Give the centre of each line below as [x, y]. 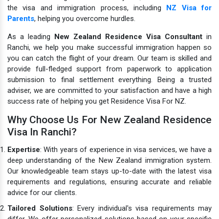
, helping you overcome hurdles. [85, 18]
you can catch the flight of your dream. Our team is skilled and [109, 58]
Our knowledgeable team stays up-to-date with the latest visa [109, 171]
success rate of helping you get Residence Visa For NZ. [97, 101]
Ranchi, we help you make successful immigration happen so [109, 47]
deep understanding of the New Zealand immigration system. [109, 160]
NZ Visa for [189, 8]
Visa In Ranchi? [42, 132]
